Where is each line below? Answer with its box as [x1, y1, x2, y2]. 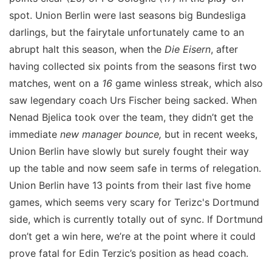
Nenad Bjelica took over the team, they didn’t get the [9, 111, 253, 123]
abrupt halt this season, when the [9, 43, 165, 55]
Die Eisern [165, 43, 211, 55]
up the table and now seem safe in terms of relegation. [9, 162, 261, 174]
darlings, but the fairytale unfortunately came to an [9, 26, 244, 38]
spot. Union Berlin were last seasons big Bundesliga [9, 9, 246, 21]
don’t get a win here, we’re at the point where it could [9, 230, 256, 242]
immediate [9, 128, 60, 140]
